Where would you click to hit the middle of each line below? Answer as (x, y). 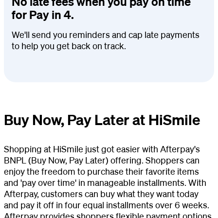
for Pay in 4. (43, 14)
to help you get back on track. (69, 45)
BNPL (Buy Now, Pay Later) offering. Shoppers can (102, 160)
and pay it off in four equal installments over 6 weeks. (107, 205)
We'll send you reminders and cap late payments (106, 34)
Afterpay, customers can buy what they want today (101, 193)
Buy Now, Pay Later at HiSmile (102, 119)
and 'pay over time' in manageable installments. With (105, 182)
